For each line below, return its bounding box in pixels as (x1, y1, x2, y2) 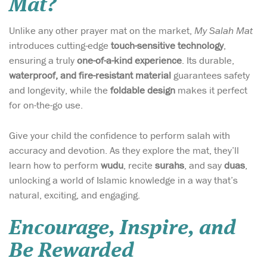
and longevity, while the (9, 83, 110, 97)
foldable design (110, 83, 175, 97)
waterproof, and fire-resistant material (9, 69, 171, 82)
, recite (123, 158, 155, 172)
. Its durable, (182, 54, 234, 67)
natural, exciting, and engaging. (9, 188, 140, 201)
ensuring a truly (9, 54, 77, 67)
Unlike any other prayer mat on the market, (9, 24, 194, 38)
